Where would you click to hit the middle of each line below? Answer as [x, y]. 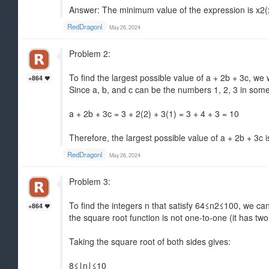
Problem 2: [90, 53]
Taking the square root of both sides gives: [150, 241]
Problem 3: [90, 181]
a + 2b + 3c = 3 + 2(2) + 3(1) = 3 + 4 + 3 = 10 [154, 113]
